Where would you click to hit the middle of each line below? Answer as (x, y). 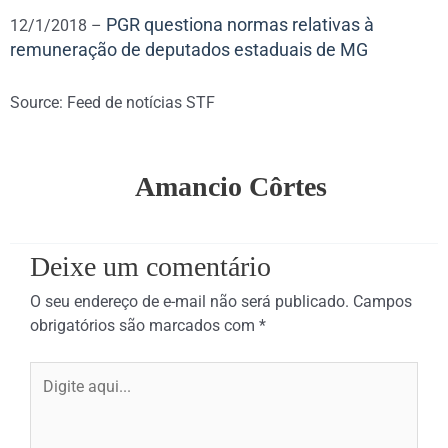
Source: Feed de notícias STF (112, 102)
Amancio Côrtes (231, 186)
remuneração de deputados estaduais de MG (189, 49)
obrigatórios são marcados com (144, 325)
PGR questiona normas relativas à (240, 24)
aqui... (50, 396)
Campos (382, 301)
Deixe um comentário (150, 266)
